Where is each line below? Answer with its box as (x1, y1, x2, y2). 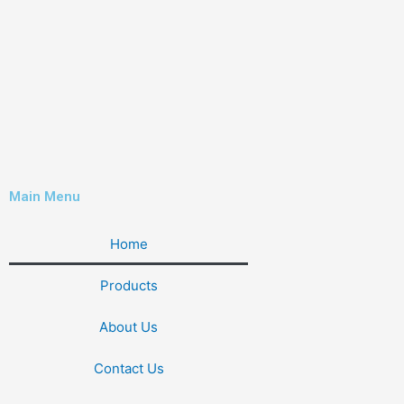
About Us (99, 317, 158, 335)
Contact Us (93, 359, 164, 377)
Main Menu (9, 188, 80, 205)
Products (99, 276, 158, 294)
